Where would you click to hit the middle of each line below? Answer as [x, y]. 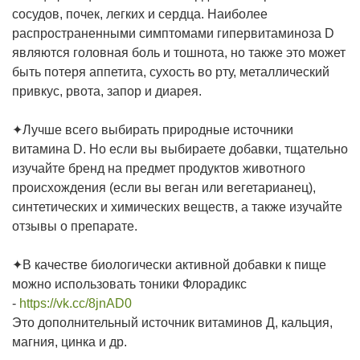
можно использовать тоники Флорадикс [129, 284]
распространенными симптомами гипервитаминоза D [173, 33]
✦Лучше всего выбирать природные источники [153, 130]
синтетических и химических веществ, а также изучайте [177, 207]
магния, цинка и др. [71, 342]
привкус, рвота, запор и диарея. [108, 91]
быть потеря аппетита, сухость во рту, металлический [171, 72]
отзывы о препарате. [75, 226]
